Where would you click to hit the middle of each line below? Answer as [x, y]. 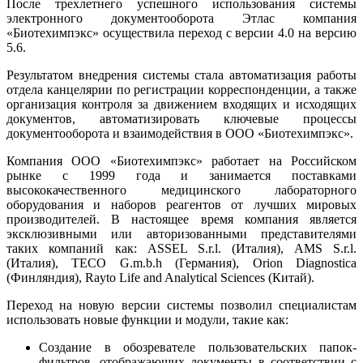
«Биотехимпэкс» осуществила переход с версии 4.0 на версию [181, 32]
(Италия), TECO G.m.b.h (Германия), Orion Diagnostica [181, 263]
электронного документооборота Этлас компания [181, 18]
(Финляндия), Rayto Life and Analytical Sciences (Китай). [160, 277]
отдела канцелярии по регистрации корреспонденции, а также [181, 89]
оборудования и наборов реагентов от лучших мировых [181, 204]
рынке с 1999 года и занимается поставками [181, 175]
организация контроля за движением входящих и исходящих [181, 104]
